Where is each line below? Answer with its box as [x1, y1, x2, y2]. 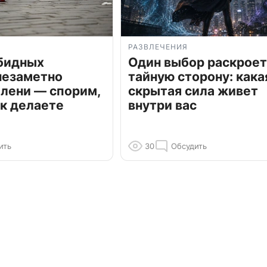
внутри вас [128, 98, 197, 113]
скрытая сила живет [128, 83, 258, 99]
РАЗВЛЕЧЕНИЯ [128, 42, 188, 52]
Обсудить [171, 141, 207, 151]
